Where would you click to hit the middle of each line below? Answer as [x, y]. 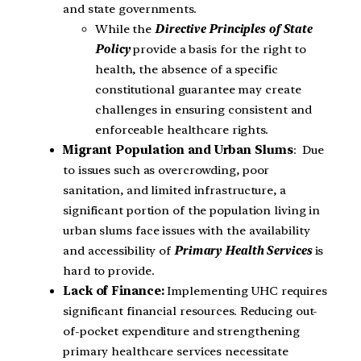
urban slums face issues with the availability [187, 230]
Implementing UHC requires [247, 290]
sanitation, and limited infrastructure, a [174, 190]
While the [125, 29]
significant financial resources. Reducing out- [191, 311]
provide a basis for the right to [218, 49]
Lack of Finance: [115, 290]
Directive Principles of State [234, 29]
